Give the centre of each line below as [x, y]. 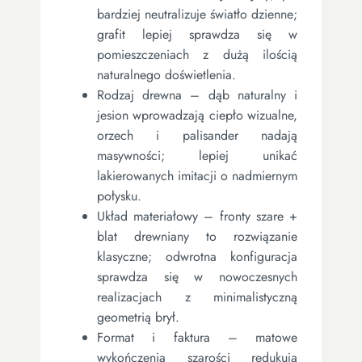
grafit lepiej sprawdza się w [197, 34]
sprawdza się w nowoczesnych [197, 276]
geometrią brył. [138, 317]
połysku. [119, 196]
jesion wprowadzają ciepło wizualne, [197, 115]
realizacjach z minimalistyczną [197, 297]
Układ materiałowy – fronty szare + [197, 216]
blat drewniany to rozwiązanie [197, 236]
